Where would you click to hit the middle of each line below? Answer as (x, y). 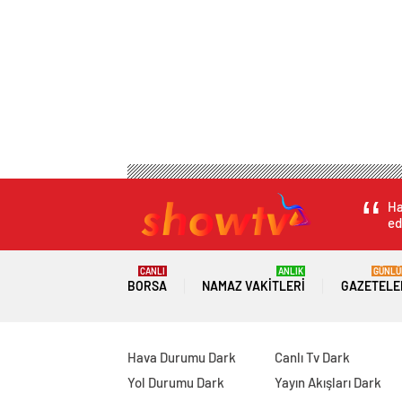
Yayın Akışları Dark (328, 383)
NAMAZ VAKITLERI (254, 286)
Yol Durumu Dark (176, 383)
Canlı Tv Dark (312, 358)
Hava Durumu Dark (182, 358)
